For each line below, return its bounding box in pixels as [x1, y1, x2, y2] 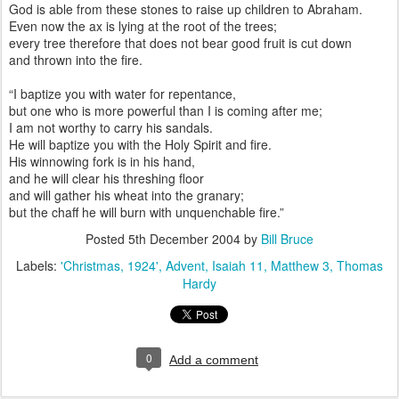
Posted [85, 230, 128, 248]
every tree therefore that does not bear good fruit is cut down [9, 34, 352, 52]
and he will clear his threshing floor [9, 169, 204, 187]
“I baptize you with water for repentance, [9, 85, 236, 102]
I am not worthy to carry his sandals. [9, 118, 213, 136]
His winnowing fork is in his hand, [9, 152, 195, 170]
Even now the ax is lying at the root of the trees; [9, 17, 277, 35]
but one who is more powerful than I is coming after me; [9, 102, 322, 119]
